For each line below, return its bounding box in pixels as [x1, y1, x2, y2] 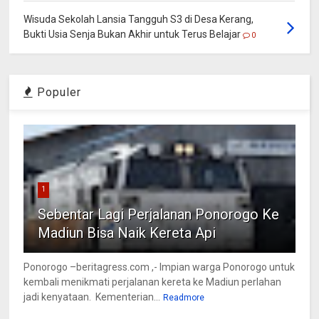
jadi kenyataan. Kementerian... [23, 291, 161, 303]
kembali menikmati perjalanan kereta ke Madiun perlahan [23, 276, 282, 288]
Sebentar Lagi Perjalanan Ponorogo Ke [38, 206, 280, 224]
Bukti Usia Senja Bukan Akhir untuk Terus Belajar [23, 28, 241, 41]
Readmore [163, 293, 205, 303]
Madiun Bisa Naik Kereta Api [38, 224, 216, 242]
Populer [33, 85, 82, 100]
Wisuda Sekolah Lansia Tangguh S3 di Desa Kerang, [23, 14, 254, 26]
